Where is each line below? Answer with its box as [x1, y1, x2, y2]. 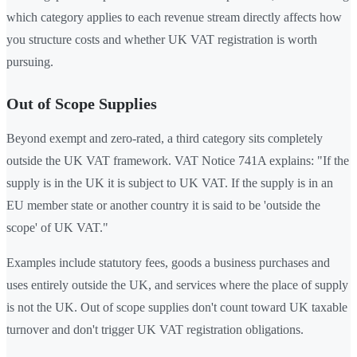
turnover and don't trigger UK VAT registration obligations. [6, 323, 304, 337]
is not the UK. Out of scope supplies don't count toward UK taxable [6, 300, 347, 315]
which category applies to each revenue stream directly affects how [6, 10, 342, 25]
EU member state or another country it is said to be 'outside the [6, 198, 320, 213]
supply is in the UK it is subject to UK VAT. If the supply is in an [6, 176, 333, 190]
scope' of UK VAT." [6, 221, 108, 235]
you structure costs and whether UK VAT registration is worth [6, 33, 317, 47]
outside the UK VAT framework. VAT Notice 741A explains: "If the [6, 154, 349, 168]
